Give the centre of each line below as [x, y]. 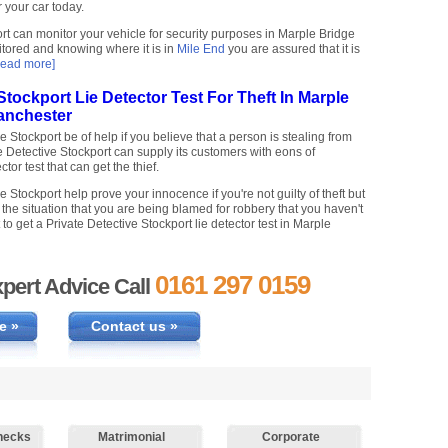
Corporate [290, 437]
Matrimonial [131, 437]
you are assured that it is [292, 49]
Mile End [201, 49]
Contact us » [134, 326]
